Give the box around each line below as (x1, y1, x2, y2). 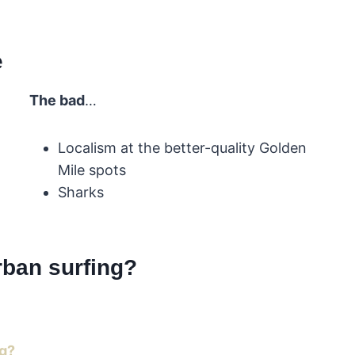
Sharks (57, 184, 104, 201)
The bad (29, 92, 85, 109)
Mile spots (57, 162, 126, 179)
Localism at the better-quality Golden (57, 139, 307, 157)
